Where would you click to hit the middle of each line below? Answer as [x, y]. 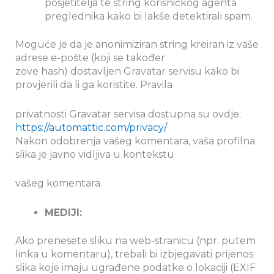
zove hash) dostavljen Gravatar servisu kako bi [127, 72]
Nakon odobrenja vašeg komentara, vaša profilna [135, 141]
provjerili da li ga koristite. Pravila [95, 85]
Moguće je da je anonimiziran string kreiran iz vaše [137, 45]
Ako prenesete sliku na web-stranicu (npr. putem [135, 241]
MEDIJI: [63, 213]
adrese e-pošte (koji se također [90, 58]
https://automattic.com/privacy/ [91, 127]
